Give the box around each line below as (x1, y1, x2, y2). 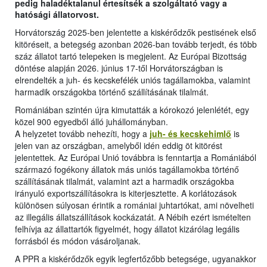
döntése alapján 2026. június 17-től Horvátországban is (15, 62, 223, 74)
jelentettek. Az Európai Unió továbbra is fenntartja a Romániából (15, 151, 256, 164)
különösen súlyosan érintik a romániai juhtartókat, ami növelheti (15, 199, 254, 212)
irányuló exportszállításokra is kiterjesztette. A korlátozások (15, 187, 237, 200)
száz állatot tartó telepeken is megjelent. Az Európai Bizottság (15, 50, 247, 63)
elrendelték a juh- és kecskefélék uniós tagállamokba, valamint (15, 74, 250, 86)
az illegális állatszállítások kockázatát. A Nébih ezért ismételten (15, 211, 251, 223)
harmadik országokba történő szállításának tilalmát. (15, 86, 209, 98)
